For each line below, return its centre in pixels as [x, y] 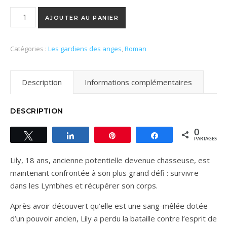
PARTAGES [205, 139]
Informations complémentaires [138, 82]
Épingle [134, 135]
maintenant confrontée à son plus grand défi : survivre [104, 173]
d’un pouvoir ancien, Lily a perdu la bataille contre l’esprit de [113, 218]
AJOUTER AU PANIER [82, 17]
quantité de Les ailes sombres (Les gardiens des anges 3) [111, 12]
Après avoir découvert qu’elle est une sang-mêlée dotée [109, 205]
